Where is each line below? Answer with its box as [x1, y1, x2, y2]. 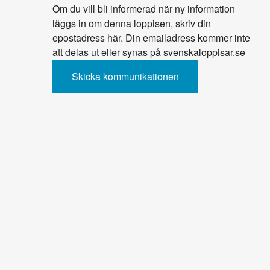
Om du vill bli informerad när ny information [52, 1, 236, 16]
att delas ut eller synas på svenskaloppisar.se [52, 45, 246, 59]
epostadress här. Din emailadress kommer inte [52, 30, 251, 45]
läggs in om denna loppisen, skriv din [52, 16, 212, 30]
